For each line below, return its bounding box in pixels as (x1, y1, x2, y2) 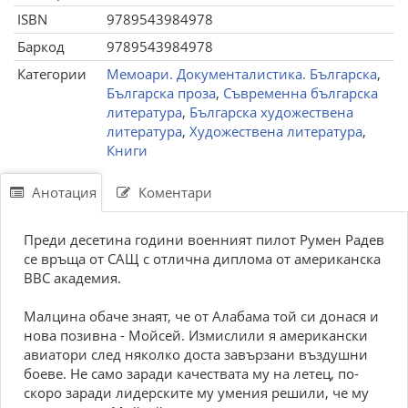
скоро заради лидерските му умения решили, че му (24, 383, 369, 402)
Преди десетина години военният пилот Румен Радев (24, 230, 384, 249)
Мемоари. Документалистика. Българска (107, 65, 377, 83)
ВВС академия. (24, 269, 121, 287)
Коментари (135, 183, 212, 201)
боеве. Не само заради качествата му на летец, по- (24, 364, 359, 382)
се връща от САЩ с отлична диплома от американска (24, 250, 381, 268)
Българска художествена (189, 103, 353, 121)
